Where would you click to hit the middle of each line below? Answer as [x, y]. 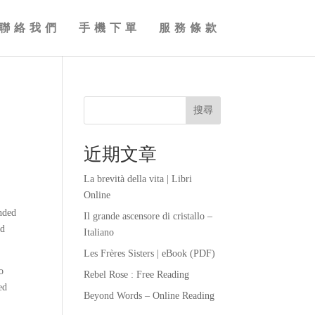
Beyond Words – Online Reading [149, 296]
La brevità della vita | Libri [138, 179]
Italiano [99, 232]
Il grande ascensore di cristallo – [148, 216]
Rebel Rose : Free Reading [137, 275]
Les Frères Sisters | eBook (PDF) [150, 253]
